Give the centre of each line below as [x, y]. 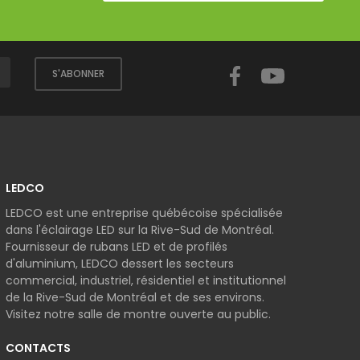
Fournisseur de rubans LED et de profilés [117, 247]
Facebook [280, 65]
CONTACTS [38, 348]
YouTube [316, 65]
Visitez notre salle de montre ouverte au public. [138, 315]
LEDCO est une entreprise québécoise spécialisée [144, 213]
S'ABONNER [78, 74]
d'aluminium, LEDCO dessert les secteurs [120, 264]
